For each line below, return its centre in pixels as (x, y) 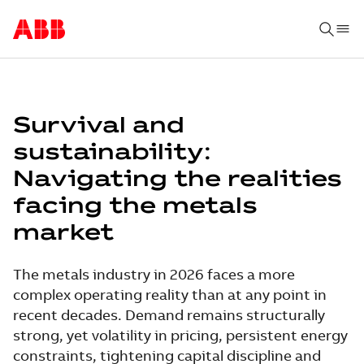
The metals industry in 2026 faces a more (154, 274)
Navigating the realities (178, 178)
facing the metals (135, 204)
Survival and (99, 124)
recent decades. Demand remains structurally (169, 315)
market (63, 231)
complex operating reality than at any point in (170, 295)
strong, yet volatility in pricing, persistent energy (180, 335)
